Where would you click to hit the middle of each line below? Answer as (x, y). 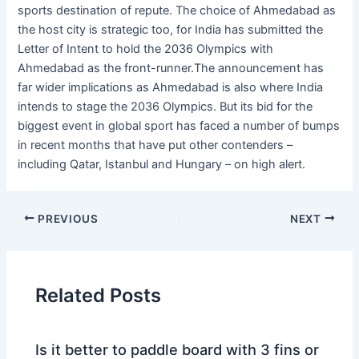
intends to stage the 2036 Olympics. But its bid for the (165, 106)
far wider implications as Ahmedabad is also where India (171, 87)
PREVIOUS (67, 218)
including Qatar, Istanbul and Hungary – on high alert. (162, 164)
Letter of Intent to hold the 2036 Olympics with (146, 48)
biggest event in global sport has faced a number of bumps (179, 125)
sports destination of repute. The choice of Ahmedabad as (177, 10)
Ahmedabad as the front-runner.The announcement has (171, 68)
